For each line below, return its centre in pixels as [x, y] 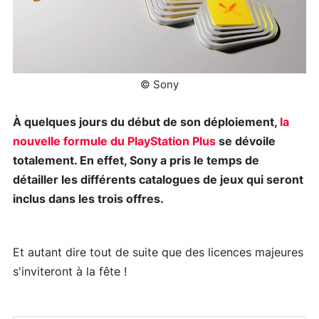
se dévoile [246, 141]
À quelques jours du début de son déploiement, [146, 122]
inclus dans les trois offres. [88, 199]
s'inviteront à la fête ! [70, 272]
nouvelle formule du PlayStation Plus [114, 141]
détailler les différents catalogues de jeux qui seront [158, 180]
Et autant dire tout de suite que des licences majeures [158, 252]
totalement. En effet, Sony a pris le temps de [136, 161]
